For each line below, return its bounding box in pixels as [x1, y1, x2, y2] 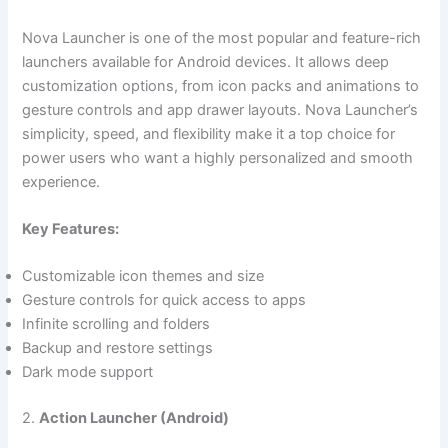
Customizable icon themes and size [22, 267, 265, 286]
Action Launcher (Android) [39, 409, 230, 428]
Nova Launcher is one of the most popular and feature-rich [22, 28, 422, 47]
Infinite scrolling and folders [22, 315, 211, 334]
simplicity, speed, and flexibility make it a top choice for [22, 124, 396, 143]
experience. [22, 172, 101, 191]
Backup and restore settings [22, 339, 214, 358]
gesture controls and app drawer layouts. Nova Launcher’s [22, 100, 419, 119]
